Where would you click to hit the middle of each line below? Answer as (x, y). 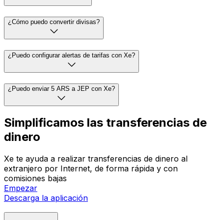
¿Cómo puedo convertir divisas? (54, 22)
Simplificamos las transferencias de (105, 123)
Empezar (21, 188)
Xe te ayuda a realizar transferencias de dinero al (96, 159)
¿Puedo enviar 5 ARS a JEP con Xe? (61, 88)
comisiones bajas (35, 179)
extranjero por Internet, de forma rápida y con (91, 169)
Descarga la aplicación (46, 198)
